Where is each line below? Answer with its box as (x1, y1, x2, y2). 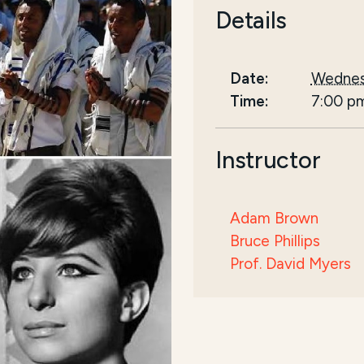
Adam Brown (230, 208, 319, 227)
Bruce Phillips (230, 231, 321, 250)
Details (215, 6, 288, 34)
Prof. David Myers (230, 253, 352, 273)
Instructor (215, 145, 321, 174)
